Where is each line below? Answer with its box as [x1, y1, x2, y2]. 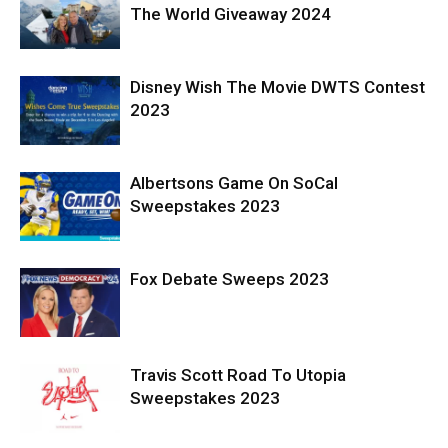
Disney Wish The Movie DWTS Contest [130, 77, 425, 97]
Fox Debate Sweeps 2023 [130, 269, 329, 289]
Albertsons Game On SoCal [130, 173, 338, 193]
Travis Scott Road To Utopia [130, 365, 346, 385]
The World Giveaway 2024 [130, 4, 331, 24]
